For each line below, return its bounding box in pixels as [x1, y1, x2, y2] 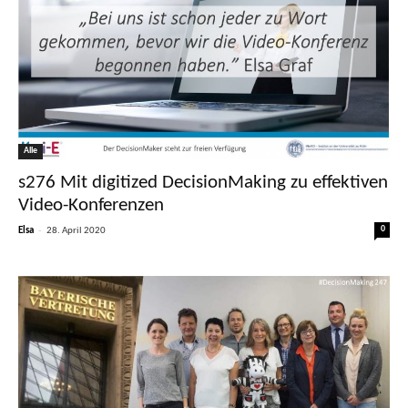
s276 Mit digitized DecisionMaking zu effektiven [18, 172, 388, 192]
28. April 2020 [46, 225, 106, 236]
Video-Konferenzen [18, 195, 164, 215]
